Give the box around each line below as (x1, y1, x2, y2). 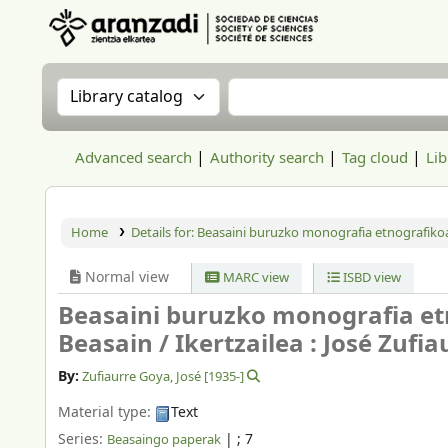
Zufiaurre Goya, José (82, 367, 202, 387)
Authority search (210, 147, 324, 169)
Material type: (58, 402, 155, 424)
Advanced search (75, 147, 192, 169)
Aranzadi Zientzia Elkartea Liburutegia (46, 48, 270, 67)
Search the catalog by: (56, 76, 255, 104)
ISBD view (339, 268, 401, 287)
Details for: (130, 223, 197, 242)
